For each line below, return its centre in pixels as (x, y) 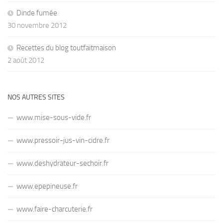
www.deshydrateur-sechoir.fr (62, 163)
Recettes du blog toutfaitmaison (66, 48)
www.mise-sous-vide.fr (54, 117)
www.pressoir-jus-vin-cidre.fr (63, 140)
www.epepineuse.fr (47, 186)
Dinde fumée (37, 13)
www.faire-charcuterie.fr (55, 209)
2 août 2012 (26, 60)
